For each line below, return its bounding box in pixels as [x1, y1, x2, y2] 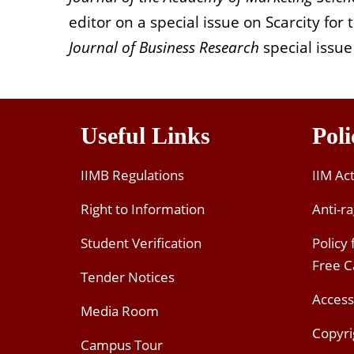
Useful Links [81, 122, 210, 149]
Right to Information [81, 200, 205, 219]
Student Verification [81, 234, 201, 253]
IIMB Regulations [81, 166, 184, 185]
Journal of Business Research [69, 37, 259, 58]
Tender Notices [81, 268, 175, 287]
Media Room [81, 302, 159, 321]
